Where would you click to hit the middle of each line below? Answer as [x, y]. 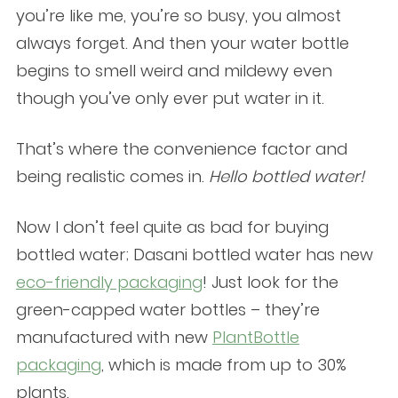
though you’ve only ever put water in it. [170, 98]
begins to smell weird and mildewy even [174, 70]
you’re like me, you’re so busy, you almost [178, 15]
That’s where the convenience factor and [181, 148]
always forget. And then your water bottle [182, 43]
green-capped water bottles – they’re [167, 309]
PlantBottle [255, 337]
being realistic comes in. [112, 176]
